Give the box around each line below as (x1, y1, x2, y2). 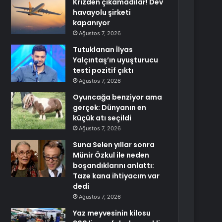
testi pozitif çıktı (73, 65, 134, 75)
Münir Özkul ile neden (73, 150, 150, 160)
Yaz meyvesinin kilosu (73, 208, 151, 218)
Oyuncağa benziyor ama (73, 92, 163, 102)
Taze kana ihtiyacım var (73, 171, 160, 181)
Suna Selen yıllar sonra (73, 140, 155, 150)
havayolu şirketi (73, 7, 131, 17)
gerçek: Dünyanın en (73, 103, 147, 112)
